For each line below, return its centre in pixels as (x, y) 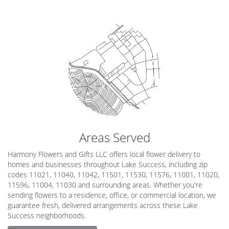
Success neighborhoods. (47, 215)
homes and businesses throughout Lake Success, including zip (108, 164)
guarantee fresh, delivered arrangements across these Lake (103, 205)
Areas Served (114, 137)
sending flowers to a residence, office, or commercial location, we (112, 195)
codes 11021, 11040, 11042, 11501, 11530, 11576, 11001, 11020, (113, 174)
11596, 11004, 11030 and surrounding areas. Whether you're (105, 185)
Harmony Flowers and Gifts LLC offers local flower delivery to (104, 154)
